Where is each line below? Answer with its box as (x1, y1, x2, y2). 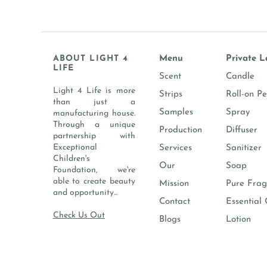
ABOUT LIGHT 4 (52, 54, 129, 63)
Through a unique (52, 120, 135, 129)
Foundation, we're (52, 166, 135, 175)
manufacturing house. (52, 109, 135, 118)
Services (159, 144, 192, 153)
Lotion (225, 215, 251, 224)
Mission (159, 179, 189, 188)
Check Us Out (52, 211, 105, 220)
